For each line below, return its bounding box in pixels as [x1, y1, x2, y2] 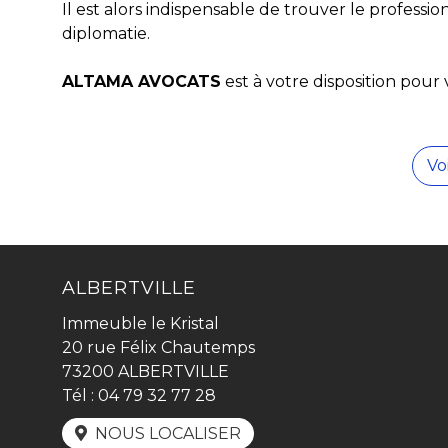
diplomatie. [62, 24, 150, 43]
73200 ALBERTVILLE [62, 362, 229, 381]
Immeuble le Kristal [62, 314, 219, 333]
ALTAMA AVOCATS [62, 72, 221, 91]
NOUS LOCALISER [95, 424, 241, 443]
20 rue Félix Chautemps [62, 338, 255, 357]
